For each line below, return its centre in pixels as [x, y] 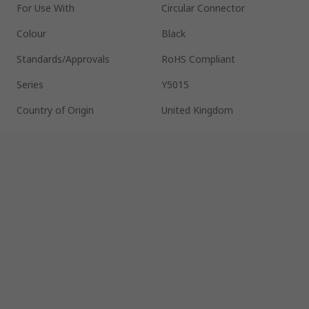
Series [30, 84]
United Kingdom [197, 110]
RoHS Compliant [198, 59]
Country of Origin [55, 110]
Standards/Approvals [63, 59]
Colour [31, 33]
